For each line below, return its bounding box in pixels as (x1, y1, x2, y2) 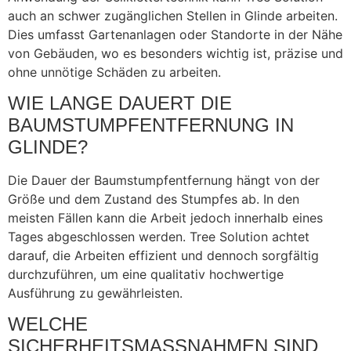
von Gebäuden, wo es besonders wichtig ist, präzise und (8, 45, 343, 61)
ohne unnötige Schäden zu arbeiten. (8, 63, 221, 80)
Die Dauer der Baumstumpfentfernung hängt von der (8, 172, 320, 188)
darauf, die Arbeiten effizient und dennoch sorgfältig (8, 247, 319, 263)
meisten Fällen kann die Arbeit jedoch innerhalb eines (8, 209, 323, 226)
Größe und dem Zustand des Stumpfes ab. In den (8, 190, 299, 207)
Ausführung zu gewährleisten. (8, 284, 183, 301)
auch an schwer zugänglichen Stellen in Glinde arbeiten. (8, 7, 338, 24)
